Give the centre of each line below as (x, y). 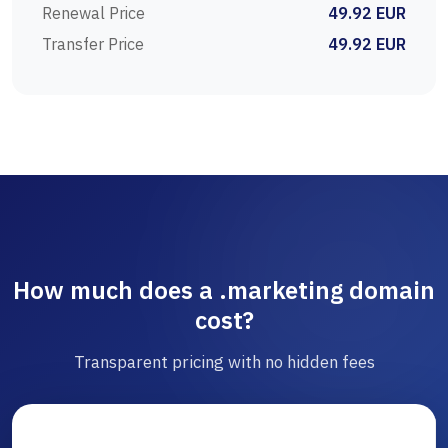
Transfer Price (93, 44)
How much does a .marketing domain (224, 290)
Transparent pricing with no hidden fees (224, 362)
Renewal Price (93, 13)
